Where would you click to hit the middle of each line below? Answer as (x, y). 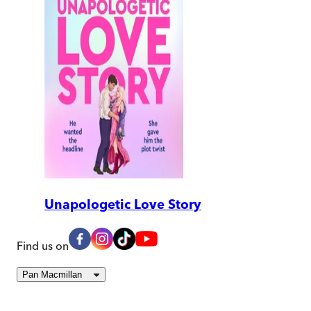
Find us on (43, 246)
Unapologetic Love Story (123, 205)
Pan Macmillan (52, 275)
